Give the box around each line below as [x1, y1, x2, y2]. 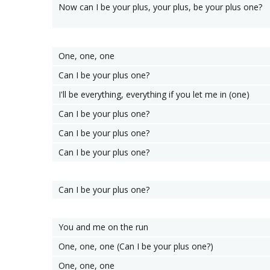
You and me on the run [58, 221, 148, 233]
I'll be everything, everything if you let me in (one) [58, 89, 250, 100]
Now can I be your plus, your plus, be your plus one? [58, 1, 262, 13]
